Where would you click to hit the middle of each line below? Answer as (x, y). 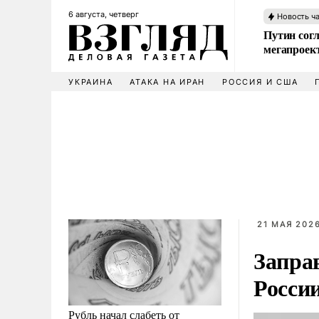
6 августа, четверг (104, 14)
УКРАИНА (91, 82)
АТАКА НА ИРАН (168, 82)
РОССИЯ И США (260, 82)
